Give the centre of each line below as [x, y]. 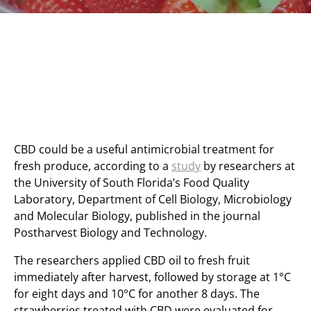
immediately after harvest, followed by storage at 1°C [152, 277]
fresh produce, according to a [93, 166]
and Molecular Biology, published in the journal [137, 216]
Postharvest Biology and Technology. [110, 233]
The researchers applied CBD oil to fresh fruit [132, 260]
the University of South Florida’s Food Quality [132, 183]
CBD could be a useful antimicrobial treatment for [144, 149]
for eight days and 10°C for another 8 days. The [137, 294]
